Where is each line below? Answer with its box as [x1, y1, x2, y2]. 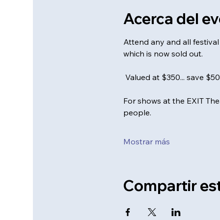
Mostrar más [123, 137, 170, 146]
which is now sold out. [123, 49, 205, 58]
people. [123, 108, 151, 117]
